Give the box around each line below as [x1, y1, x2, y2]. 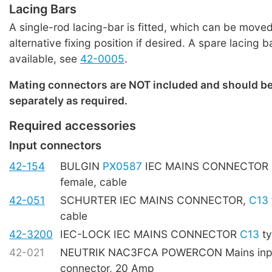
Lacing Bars [9, 1, 76, 16]
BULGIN [60, 160, 103, 173]
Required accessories [9, 118, 136, 134]
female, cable [60, 175, 127, 189]
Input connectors [9, 138, 101, 152]
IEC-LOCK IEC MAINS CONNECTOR [60, 228, 240, 241]
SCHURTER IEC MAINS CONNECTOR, [60, 194, 249, 207]
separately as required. [9, 94, 127, 107]
